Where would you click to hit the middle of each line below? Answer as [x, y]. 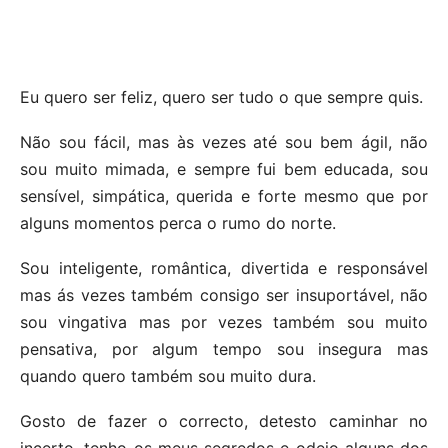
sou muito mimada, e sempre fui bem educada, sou [224, 168]
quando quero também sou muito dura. [168, 375]
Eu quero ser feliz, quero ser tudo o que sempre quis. [221, 96]
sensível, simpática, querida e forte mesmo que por [224, 195]
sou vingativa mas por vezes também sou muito [224, 321]
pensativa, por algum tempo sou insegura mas [224, 348]
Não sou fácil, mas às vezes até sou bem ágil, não [224, 141]
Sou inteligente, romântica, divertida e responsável [224, 267]
